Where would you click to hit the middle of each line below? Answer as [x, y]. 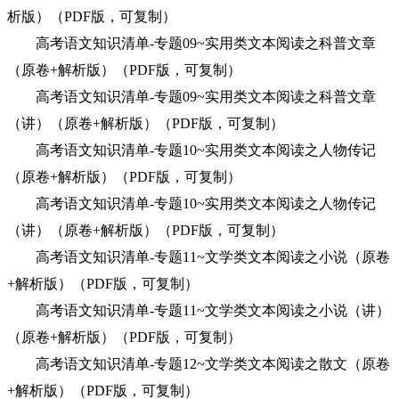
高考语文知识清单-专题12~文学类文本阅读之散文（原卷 [199, 364]
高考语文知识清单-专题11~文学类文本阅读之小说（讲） [199, 310]
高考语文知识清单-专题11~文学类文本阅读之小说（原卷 [199, 257]
